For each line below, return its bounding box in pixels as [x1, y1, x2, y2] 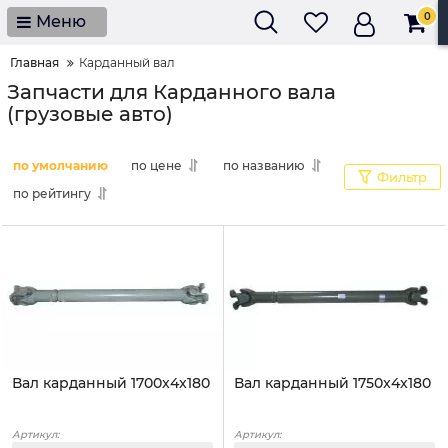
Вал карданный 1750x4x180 [234, 374, 431, 392]
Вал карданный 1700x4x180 [12, 374, 210, 392]
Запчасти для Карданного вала [7, 80, 336, 104]
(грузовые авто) [7, 102, 173, 126]
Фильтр [377, 169, 427, 185]
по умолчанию [13, 157, 108, 173]
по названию [223, 157, 305, 173]
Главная [10, 55, 59, 70]
